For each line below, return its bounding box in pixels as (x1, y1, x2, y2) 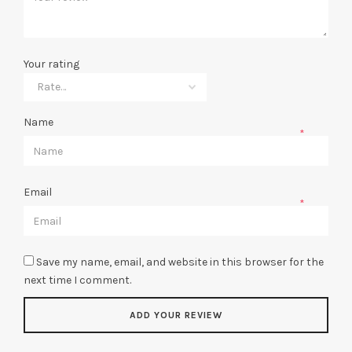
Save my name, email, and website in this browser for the (36, 255, 324, 269)
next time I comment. (24, 273, 131, 288)
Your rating (24, 57, 79, 71)
